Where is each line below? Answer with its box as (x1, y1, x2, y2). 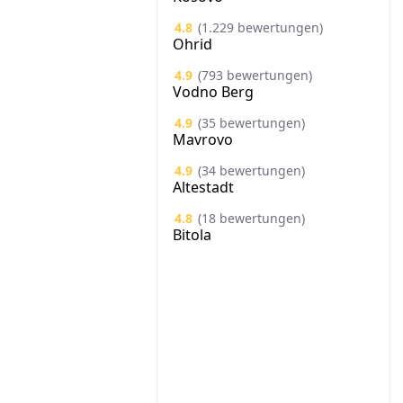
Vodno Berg (173, 82, 254, 102)
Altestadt (173, 177, 234, 197)
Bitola (173, 225, 211, 245)
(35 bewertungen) (198, 114, 305, 131)
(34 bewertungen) (198, 162, 305, 179)
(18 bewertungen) (198, 210, 305, 227)
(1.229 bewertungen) (198, 19, 323, 36)
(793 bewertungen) (198, 67, 312, 84)
